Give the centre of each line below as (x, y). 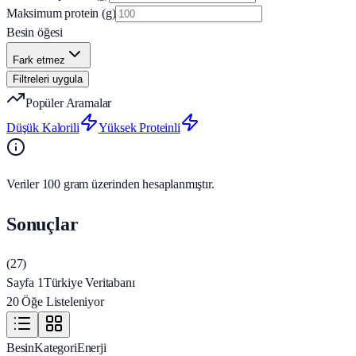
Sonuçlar (43, 224)
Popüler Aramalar (69, 103)
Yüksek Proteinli (139, 128)
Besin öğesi (35, 33)
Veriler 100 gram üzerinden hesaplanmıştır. (110, 184)
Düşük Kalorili (43, 128)
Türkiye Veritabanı (89, 283)
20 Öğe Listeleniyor (55, 302)
